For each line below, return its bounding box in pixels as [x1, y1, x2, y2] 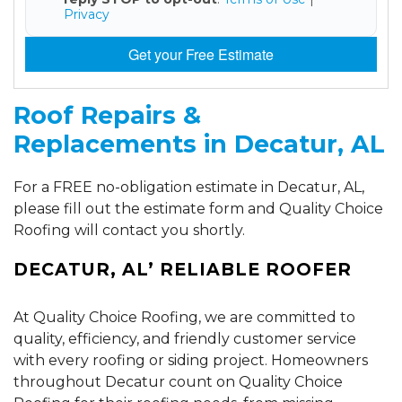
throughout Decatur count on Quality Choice [13, 372, 343, 390]
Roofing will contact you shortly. [13, 221, 245, 239]
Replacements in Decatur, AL [13, 128, 385, 159]
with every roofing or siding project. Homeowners [13, 351, 368, 369]
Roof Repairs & [13, 100, 201, 130]
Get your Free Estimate [128, 44, 274, 66]
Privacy [64, 6, 109, 23]
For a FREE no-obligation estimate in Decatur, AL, [13, 178, 364, 196]
